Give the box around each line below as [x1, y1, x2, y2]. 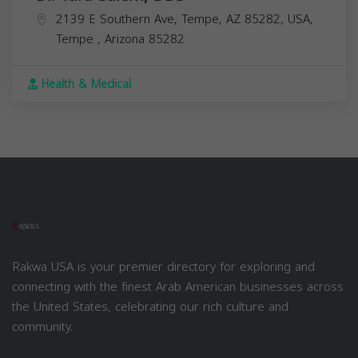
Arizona [105, 27, 149, 50]
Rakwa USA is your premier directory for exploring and [12, 255, 315, 278]
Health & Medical [38, 73, 131, 95]
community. [12, 315, 73, 338]
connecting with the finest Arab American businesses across [12, 275, 344, 298]
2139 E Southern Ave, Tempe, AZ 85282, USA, [56, 7, 313, 30]
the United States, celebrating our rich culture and [12, 295, 288, 318]
